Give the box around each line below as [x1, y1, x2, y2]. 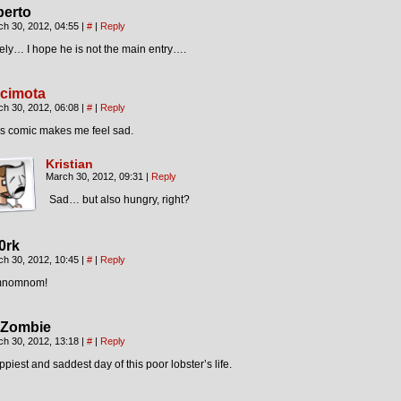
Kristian [46, 157, 93, 171]
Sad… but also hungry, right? [49, 193, 190, 206]
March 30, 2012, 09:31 [46, 171, 146, 182]
